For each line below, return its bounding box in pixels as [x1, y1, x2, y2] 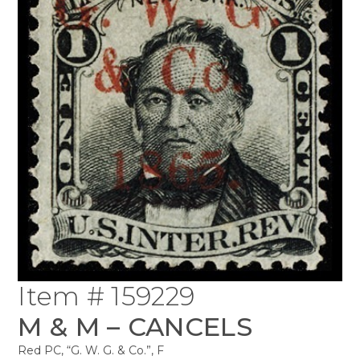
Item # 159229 [18, 280, 195, 312]
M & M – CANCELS [18, 310, 252, 342]
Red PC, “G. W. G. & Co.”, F [18, 342, 165, 358]
